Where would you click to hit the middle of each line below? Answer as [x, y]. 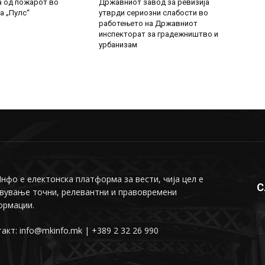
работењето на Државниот [148, 23]
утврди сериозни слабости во [154, 13]
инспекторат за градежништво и [159, 34]
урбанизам [118, 45]
